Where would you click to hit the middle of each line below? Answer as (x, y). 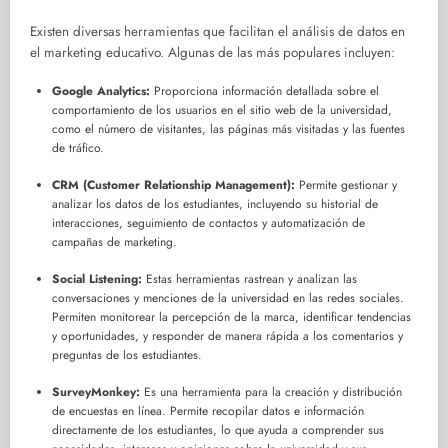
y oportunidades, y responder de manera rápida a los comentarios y (227, 336)
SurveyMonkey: (96, 392)
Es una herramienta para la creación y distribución (271, 392)
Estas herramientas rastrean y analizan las (249, 279)
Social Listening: (97, 279)
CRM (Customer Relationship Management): (173, 185)
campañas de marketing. (114, 242)
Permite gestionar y (346, 185)
